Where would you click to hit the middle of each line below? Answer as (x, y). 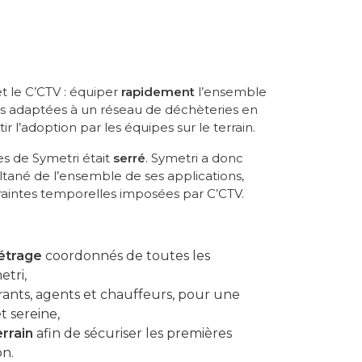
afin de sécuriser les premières (133, 333)
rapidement (158, 91)
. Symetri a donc (194, 158)
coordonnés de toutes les (126, 255)
